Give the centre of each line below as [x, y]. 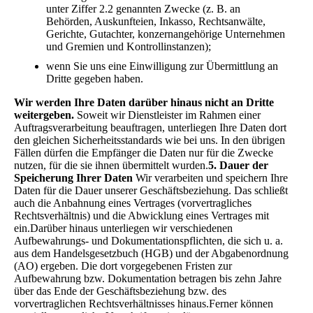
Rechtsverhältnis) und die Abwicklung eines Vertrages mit [141, 215]
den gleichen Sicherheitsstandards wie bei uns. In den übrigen [150, 140]
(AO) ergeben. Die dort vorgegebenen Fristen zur [123, 265]
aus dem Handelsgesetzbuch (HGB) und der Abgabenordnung [151, 253]
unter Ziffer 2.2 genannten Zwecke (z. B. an [143, 8]
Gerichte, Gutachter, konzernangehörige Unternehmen [166, 34]
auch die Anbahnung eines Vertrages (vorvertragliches [133, 203]
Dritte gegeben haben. [95, 78]
